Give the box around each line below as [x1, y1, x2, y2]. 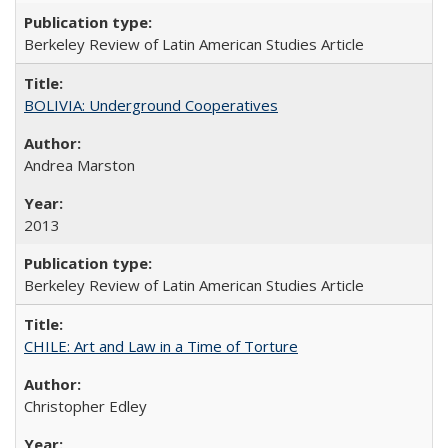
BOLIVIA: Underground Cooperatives [24, 94, 278, 115]
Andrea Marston [24, 154, 135, 175]
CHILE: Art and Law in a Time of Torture [24, 335, 298, 356]
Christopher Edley [24, 395, 147, 416]
